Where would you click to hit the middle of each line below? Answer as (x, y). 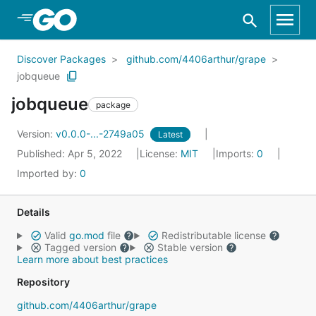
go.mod (86, 235)
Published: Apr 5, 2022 (71, 153)
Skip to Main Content (85, 19)
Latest (170, 134)
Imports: (236, 153)
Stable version (190, 247)
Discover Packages (61, 59)
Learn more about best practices (92, 259)
